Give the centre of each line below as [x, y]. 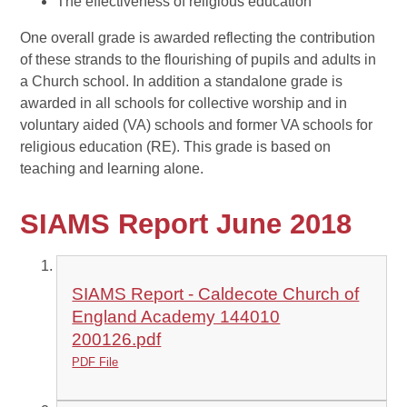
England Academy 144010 [176, 317]
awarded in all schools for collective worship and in [184, 104]
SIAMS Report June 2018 [186, 224]
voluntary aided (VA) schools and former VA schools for [197, 125]
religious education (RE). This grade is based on [176, 147]
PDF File [95, 362]
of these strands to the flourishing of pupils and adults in [199, 60]
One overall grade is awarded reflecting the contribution [198, 38]
